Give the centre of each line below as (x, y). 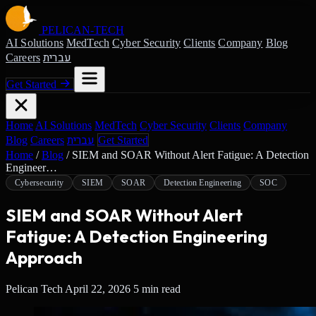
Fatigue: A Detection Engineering (136, 236)
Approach (44, 257)
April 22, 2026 (98, 288)
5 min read (157, 288)
